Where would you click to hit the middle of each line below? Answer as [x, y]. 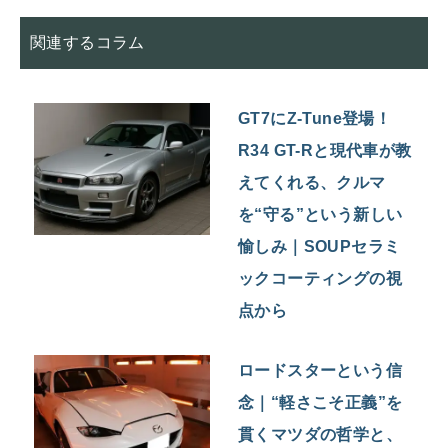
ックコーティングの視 [320, 279]
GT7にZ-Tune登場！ [315, 119]
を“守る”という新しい [320, 215]
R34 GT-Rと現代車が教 [325, 151]
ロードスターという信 [320, 371]
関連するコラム [87, 43]
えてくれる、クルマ [312, 183]
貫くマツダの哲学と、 [320, 435]
